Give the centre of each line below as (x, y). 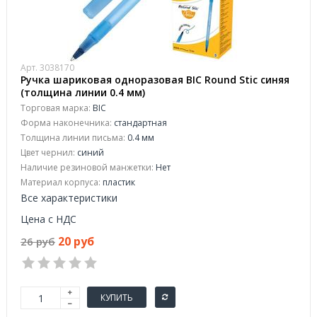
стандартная (139, 123)
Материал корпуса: (60, 182)
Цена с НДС (48, 219)
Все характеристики (69, 198)
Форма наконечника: (66, 123)
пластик (118, 182)
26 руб (38, 241)
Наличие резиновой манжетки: (87, 167)
